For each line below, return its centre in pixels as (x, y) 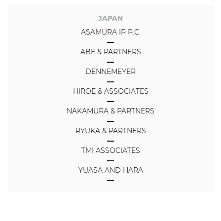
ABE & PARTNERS (110, 52)
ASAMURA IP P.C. (110, 32)
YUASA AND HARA (110, 170)
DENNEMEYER (110, 72)
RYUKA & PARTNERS (110, 131)
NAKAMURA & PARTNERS (110, 111)
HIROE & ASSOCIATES (110, 92)
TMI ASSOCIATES (110, 151)
